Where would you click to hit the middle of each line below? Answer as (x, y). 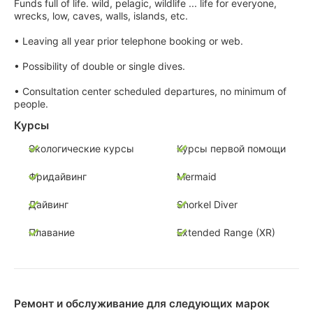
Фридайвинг (58, 176)
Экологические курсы (81, 148)
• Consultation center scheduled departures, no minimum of (150, 92)
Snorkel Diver (207, 204)
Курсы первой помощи (231, 148)
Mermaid (196, 176)
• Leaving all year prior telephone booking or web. (129, 41)
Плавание (52, 232)
